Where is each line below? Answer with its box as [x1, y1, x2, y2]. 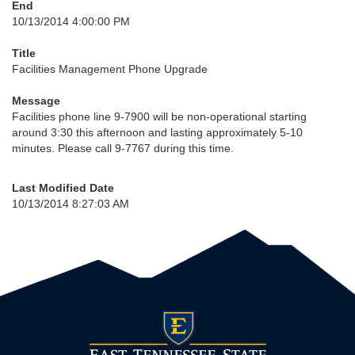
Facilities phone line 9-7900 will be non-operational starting [12, 110, 307, 123]
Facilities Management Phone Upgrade [12, 63, 208, 75]
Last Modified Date [12, 181, 114, 194]
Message [12, 94, 60, 107]
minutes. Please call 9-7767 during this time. [12, 142, 234, 155]
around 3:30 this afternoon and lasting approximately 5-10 [12, 126, 303, 139]
